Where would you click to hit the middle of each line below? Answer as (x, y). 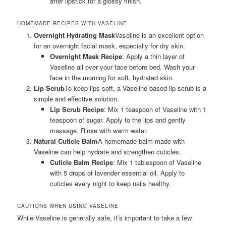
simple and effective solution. (76, 99)
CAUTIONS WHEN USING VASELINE (68, 206)
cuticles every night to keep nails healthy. (111, 183)
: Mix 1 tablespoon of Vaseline (157, 162)
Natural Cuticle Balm (66, 141)
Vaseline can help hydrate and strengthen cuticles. (107, 152)
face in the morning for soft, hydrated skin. (112, 77)
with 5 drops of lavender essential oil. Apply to (118, 173)
